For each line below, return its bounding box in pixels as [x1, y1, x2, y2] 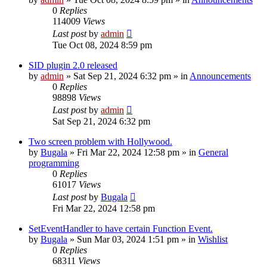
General [198, 147, 228, 157]
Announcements [190, 70, 251, 81]
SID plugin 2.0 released [29, 60, 117, 70]
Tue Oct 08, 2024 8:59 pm [52, 39, 152, 50]
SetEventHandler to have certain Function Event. [29, 223, 213, 234]
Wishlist [198, 234, 228, 244]
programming [29, 157, 79, 168]
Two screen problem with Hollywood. [29, 136, 172, 147]
